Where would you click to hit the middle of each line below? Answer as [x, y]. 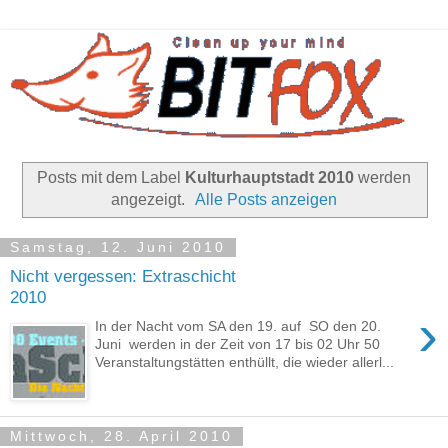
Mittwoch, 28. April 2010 [121, 436]
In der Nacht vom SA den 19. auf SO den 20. [238, 325]
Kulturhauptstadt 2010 [269, 177]
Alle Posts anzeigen [266, 199]
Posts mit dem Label [111, 177]
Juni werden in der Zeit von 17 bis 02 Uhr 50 [238, 343]
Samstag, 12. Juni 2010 [118, 247]
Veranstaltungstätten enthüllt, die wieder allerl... [245, 361]
